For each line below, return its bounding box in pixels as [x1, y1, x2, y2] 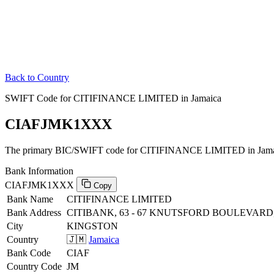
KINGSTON [67, 220, 118, 231]
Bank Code [7, 247, 51, 258]
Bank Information [5, 165, 73, 176]
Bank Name [7, 193, 53, 204]
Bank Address [7, 207, 61, 218]
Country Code [7, 261, 62, 272]
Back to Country [5, 72, 69, 83]
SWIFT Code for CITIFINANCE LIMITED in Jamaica [5, 93, 221, 103]
